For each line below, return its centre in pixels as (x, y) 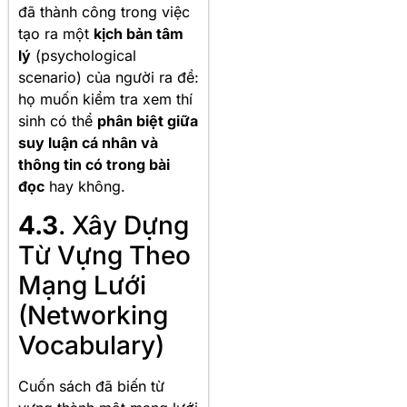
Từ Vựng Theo (104, 255)
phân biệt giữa (148, 121)
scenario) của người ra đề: (109, 78)
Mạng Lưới (82, 285)
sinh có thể (58, 121)
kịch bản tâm (139, 34)
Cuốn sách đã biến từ (91, 386)
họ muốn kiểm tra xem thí (105, 99)
